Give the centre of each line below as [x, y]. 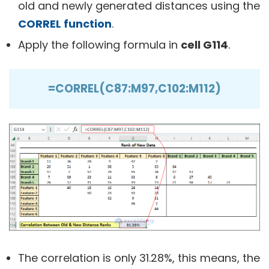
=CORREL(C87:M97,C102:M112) [134, 89]
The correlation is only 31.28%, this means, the [139, 258]
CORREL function [65, 24]
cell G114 [204, 45]
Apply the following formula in [99, 45]
